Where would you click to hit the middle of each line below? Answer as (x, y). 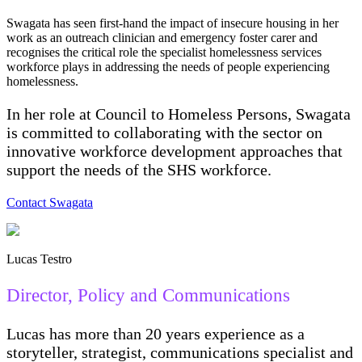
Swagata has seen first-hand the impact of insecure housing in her (173, 23)
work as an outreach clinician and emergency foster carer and (162, 38)
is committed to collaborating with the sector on (164, 133)
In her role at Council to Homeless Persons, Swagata (179, 114)
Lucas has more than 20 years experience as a (156, 334)
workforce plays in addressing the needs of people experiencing (168, 67)
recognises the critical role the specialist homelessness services (164, 53)
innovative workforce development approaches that (175, 152)
